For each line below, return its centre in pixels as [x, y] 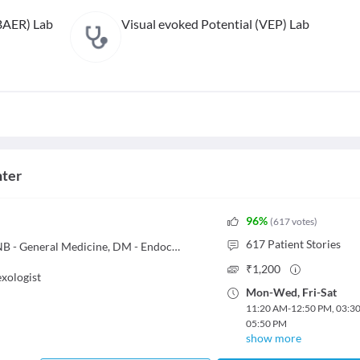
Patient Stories [304, 244]
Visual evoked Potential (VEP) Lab [215, 24]
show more [273, 338]
